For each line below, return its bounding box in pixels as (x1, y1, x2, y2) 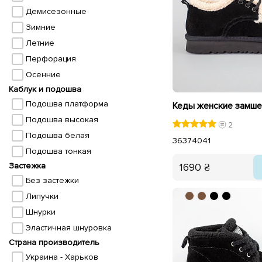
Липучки (25, 191, 58, 201)
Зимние (25, 22, 56, 32)
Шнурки (25, 207, 56, 217)
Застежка (9, 161, 46, 171)
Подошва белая (25, 130, 89, 140)
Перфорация (25, 54, 76, 64)
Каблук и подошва (9, 84, 81, 94)
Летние (25, 38, 54, 48)
